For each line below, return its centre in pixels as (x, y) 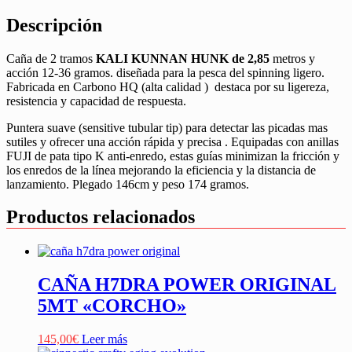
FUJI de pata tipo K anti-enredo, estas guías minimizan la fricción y (173, 156)
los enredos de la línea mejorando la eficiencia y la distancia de (161, 170)
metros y (292, 58)
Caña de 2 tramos (51, 58)
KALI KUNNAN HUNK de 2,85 (183, 58)
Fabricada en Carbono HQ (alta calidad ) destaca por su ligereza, (168, 86)
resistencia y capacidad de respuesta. (96, 101)
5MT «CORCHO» (112, 306)
